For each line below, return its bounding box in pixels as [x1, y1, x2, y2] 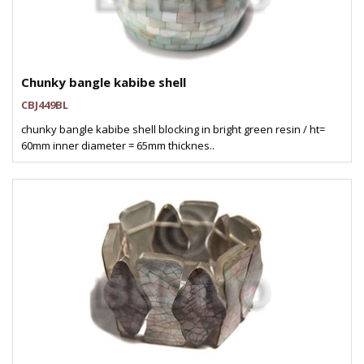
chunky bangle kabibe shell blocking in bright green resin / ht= [21, 122, 325, 136]
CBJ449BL [21, 97, 68, 112]
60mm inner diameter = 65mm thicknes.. [21, 138, 214, 153]
